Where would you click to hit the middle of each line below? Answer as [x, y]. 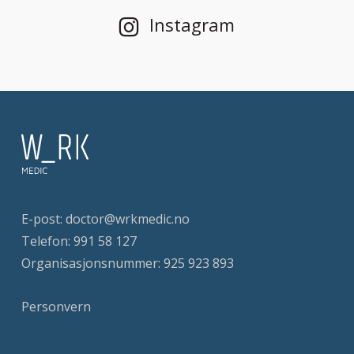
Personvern [56, 307]
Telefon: [47, 241]
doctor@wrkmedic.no [127, 219]
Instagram [192, 24]
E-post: [43, 219]
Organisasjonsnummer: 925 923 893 [127, 263]
